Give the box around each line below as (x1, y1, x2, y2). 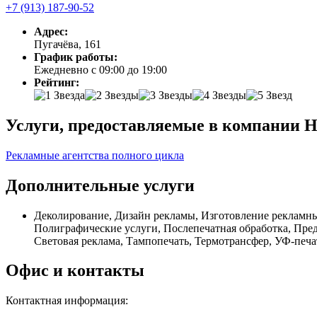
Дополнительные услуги (6, 175, 195, 195)
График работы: (34, 50, 117, 63)
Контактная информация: (6, 294, 128, 307)
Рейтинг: (34, 76, 79, 88)
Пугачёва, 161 (34, 38, 101, 50)
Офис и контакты (6, 261, 144, 280)
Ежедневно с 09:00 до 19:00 (34, 63, 167, 76)
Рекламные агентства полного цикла (6, 149, 184, 161)
